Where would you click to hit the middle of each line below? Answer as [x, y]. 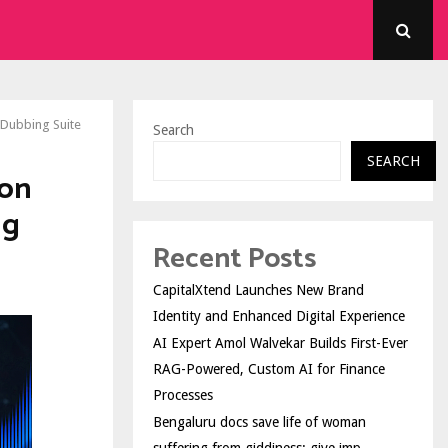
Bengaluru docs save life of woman [259, 422]
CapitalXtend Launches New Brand [258, 290]
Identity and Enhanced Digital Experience [279, 316]
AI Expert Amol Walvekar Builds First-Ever [280, 343]
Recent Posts [234, 259]
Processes [183, 395]
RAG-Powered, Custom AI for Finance [269, 369]
